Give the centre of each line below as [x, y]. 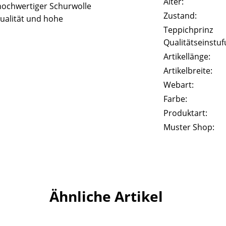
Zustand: [180, 15]
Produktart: [186, 113]
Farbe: [176, 99]
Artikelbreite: [188, 70]
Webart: [179, 84]
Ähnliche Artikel [106, 196]
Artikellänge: [187, 56]
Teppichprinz [188, 30]
